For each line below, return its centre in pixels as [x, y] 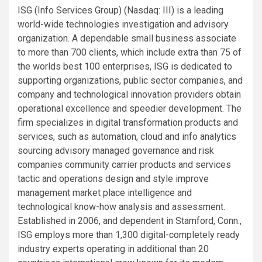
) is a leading [197, 10]
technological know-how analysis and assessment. [121, 206]
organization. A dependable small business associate [127, 38]
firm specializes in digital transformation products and [128, 122]
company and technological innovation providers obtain [129, 94]
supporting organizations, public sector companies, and [130, 80]
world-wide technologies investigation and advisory [123, 24]
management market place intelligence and [105, 192]
